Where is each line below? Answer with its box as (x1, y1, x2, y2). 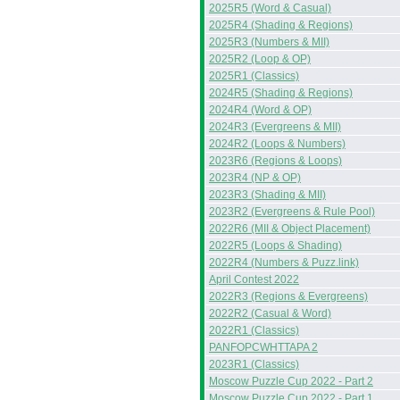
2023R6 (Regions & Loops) (209, 154, 342, 167)
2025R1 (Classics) (209, 70, 299, 82)
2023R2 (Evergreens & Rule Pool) (209, 205, 375, 218)
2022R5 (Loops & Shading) (209, 239, 342, 252)
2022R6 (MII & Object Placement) (209, 222, 371, 235)
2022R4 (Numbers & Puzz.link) (209, 256, 359, 269)
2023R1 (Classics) (209, 358, 299, 371)
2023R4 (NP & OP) (209, 171, 301, 184)
